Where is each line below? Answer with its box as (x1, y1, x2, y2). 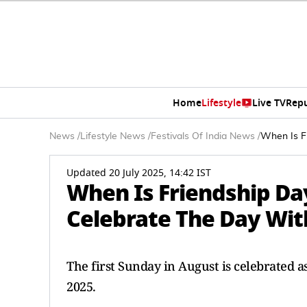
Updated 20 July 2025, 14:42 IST (66, 166, 211, 180)
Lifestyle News (80, 132, 145, 141)
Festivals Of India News (151, 132, 255, 141)
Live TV (252, 95, 286, 110)
